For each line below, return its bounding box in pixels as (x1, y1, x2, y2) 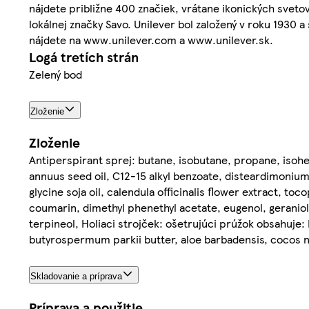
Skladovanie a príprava (30, 270, 122, 281)
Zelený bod (29, 66, 82, 83)
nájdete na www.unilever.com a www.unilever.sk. (29, 32, 273, 48)
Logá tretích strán (29, 48, 139, 67)
